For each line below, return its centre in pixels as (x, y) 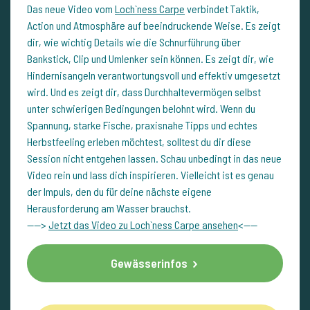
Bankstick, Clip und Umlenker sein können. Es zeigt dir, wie (151, 59)
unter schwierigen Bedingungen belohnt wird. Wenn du (141, 109)
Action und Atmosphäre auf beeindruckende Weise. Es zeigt (154, 26)
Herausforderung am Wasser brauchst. (109, 208)
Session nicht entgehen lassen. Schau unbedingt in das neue (154, 158)
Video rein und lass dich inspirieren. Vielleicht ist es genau (151, 175)
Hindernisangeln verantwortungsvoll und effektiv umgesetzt (154, 75)
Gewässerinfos (149, 263)
